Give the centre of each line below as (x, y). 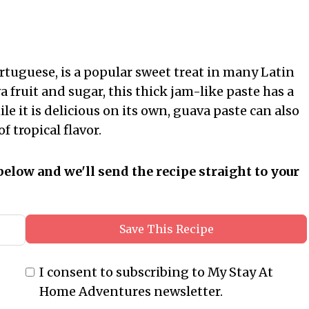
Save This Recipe (166, 229)
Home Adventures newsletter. (131, 292)
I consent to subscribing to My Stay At (156, 272)
